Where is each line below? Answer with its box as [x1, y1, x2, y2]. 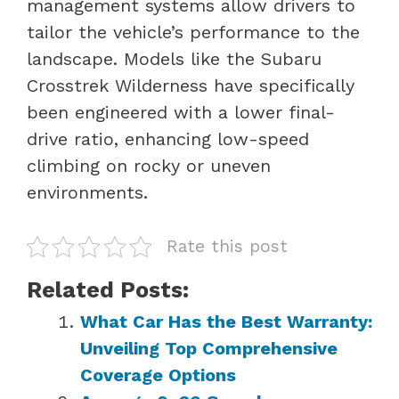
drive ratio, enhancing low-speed [27, 127, 309, 150]
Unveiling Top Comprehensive [80, 337, 338, 359]
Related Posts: [27, 276, 189, 303]
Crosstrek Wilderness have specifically [27, 74, 354, 96]
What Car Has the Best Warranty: [80, 310, 372, 332]
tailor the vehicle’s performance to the [27, 20, 360, 43]
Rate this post [167, 235, 288, 256]
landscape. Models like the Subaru [27, 47, 322, 69]
